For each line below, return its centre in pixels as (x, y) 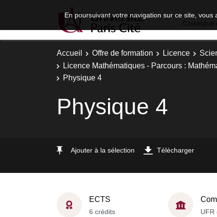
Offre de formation (123, 53)
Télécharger (176, 150)
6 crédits (102, 211)
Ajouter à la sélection (103, 150)
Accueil (70, 53)
